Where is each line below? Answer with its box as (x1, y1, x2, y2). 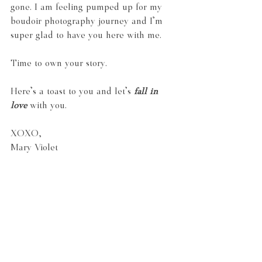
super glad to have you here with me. (11, 31, 161, 40)
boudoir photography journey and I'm (11, 17, 166, 26)
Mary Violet (11, 143, 58, 153)
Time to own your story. (11, 59, 107, 68)
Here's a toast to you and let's (11, 87, 134, 96)
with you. (27, 101, 67, 111)
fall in (134, 87, 161, 96)
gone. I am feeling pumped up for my (11, 3, 165, 12)
